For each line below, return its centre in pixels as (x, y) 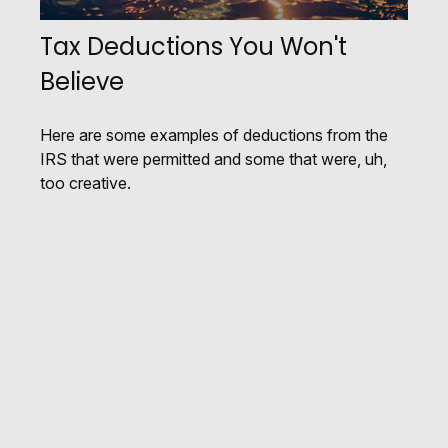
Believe (82, 82)
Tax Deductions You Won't (193, 47)
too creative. (85, 183)
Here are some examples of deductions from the (214, 135)
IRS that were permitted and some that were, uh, (213, 159)
